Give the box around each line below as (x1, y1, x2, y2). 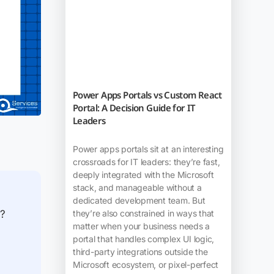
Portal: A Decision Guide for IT (72, 102, 196, 114)
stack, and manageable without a (72, 182, 202, 193)
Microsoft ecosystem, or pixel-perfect (72, 259, 219, 270)
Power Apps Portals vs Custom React (72, 89, 222, 102)
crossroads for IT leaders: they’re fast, (72, 157, 220, 168)
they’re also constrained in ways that (72, 208, 215, 219)
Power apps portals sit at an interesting (72, 144, 224, 155)
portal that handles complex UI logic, (72, 234, 215, 245)
